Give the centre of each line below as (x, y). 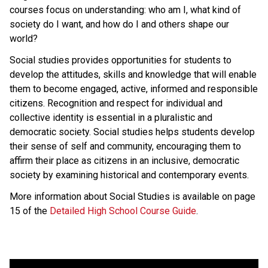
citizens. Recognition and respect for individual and (116, 103)
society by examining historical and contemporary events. (129, 175)
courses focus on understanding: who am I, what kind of (125, 10)
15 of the (30, 211)
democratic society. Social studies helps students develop (132, 132)
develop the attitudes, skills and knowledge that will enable (133, 74)
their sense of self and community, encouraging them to (125, 146)
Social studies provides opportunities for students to (121, 60)
